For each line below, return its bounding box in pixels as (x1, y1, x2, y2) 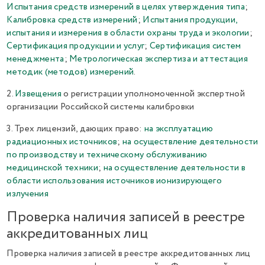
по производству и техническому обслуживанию (7, 148, 208, 161)
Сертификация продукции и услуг (7, 40, 145, 53)
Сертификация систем (149, 40, 241, 53)
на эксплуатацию (144, 122, 214, 135)
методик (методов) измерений (7, 66, 134, 79)
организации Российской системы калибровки (7, 101, 195, 114)
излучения (7, 188, 49, 201)
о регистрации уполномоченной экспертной (61, 88, 245, 101)
